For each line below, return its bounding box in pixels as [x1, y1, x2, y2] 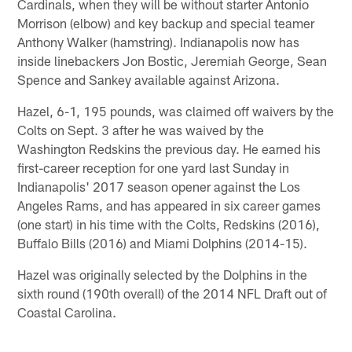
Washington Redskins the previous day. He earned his [17, 141, 321, 157]
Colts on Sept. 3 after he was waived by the [17, 122, 265, 138]
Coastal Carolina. [17, 304, 117, 321]
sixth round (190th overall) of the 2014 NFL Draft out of [17, 285, 328, 302]
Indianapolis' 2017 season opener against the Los [17, 178, 301, 195]
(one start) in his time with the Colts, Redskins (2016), [17, 216, 321, 233]
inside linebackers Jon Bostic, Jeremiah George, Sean [17, 53, 328, 69]
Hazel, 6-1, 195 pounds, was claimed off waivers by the [17, 103, 335, 119]
